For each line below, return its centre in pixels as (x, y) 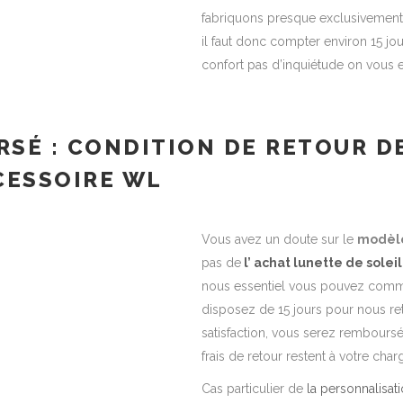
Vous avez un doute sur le (279, 239)
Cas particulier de (254, 389)
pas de (221, 263)
